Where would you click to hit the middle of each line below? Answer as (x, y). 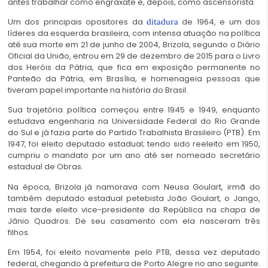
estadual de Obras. (45, 167)
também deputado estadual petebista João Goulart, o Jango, (134, 198)
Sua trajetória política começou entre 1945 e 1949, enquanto (134, 110)
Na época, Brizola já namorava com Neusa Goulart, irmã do (134, 187)
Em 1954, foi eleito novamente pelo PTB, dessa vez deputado (134, 252)
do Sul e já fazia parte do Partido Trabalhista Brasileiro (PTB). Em (134, 133)
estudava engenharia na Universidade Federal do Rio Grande (134, 121)
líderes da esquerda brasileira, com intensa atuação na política (134, 33)
